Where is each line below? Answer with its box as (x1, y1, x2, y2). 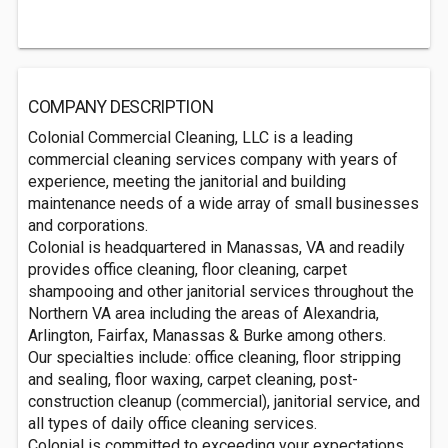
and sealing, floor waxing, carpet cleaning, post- (28, 370, 358, 389)
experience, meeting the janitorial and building (28, 172, 346, 191)
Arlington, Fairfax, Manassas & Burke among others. (28, 326, 386, 345)
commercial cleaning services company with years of (28, 150, 398, 169)
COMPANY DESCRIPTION (28, 97, 214, 117)
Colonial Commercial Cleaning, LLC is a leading (28, 128, 353, 147)
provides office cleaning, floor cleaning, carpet (28, 260, 347, 279)
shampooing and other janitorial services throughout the (28, 282, 414, 301)
